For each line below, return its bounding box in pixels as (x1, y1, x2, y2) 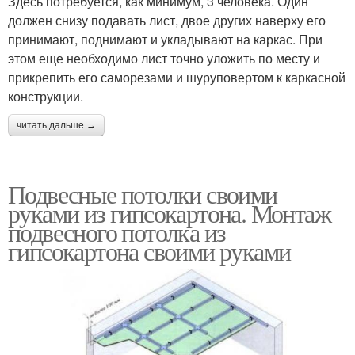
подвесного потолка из (8, 215, 226, 249)
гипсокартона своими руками (8, 234, 291, 268)
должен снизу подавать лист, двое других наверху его (8, 11, 326, 29)
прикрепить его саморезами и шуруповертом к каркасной (8, 68, 345, 86)
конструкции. (8, 87, 83, 105)
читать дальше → (17, 120, 96, 131)
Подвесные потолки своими (8, 177, 277, 211)
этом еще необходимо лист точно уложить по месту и (8, 49, 320, 67)
